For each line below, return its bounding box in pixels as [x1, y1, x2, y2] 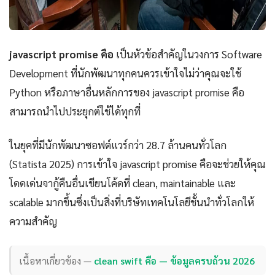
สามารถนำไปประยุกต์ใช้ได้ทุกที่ [9, 104, 141, 118]
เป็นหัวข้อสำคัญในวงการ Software [114, 47, 262, 61]
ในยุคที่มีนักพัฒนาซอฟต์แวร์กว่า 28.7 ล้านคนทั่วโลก [9, 138, 227, 152]
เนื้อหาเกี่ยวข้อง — [20, 254, 95, 267]
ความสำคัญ [9, 214, 57, 228]
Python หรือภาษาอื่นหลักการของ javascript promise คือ [9, 85, 244, 99]
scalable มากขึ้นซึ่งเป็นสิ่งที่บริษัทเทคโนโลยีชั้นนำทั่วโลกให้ [9, 195, 254, 209]
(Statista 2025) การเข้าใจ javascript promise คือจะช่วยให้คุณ [9, 157, 266, 171]
